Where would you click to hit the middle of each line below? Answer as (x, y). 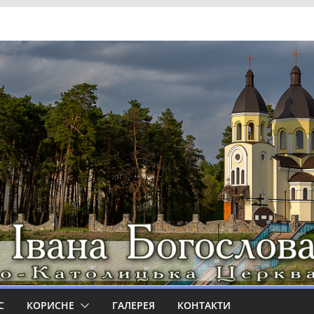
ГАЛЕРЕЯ (134, 305)
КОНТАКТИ (204, 305)
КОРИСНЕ (50, 305)
